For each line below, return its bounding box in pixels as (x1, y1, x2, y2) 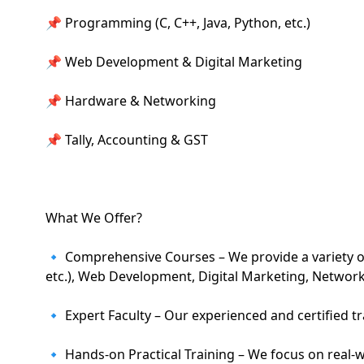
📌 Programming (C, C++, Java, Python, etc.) (45, 14, 310, 32)
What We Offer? (45, 209, 142, 227)
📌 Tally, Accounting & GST (45, 131, 208, 149)
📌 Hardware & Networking (45, 92, 216, 110)
